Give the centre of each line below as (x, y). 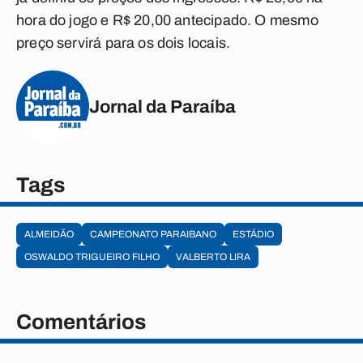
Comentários (81, 322)
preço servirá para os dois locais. (124, 43)
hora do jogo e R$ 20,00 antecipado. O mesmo (167, 20)
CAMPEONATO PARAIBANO (153, 234)
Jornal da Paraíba (162, 107)
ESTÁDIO (253, 234)
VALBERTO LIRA (213, 257)
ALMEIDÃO (49, 234)
